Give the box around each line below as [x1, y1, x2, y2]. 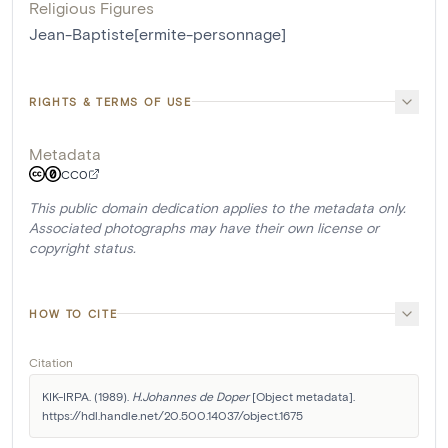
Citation [29, 354, 73, 369]
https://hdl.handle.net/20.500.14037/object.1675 [42, 407, 303, 422]
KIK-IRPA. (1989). [42, 388, 132, 403]
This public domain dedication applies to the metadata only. [29, 198, 406, 216]
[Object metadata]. [249, 388, 355, 403]
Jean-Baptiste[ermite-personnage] [29, 23, 286, 43]
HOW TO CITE [29, 306, 118, 320]
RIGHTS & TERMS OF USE [29, 94, 192, 108]
